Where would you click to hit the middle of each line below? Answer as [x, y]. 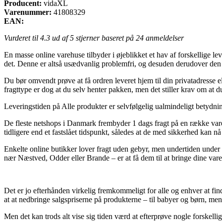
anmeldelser [164, 38]
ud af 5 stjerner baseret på [93, 38]
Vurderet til [22, 38]
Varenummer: [28, 12]
